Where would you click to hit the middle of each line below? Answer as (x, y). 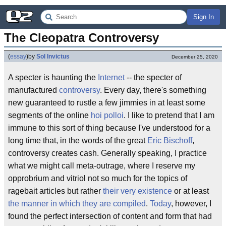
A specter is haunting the (53, 77)
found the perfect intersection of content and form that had (110, 216)
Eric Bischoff (170, 140)
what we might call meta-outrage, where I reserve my (102, 166)
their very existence (137, 191)
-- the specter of (153, 77)
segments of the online (49, 115)
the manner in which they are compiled (77, 204)
